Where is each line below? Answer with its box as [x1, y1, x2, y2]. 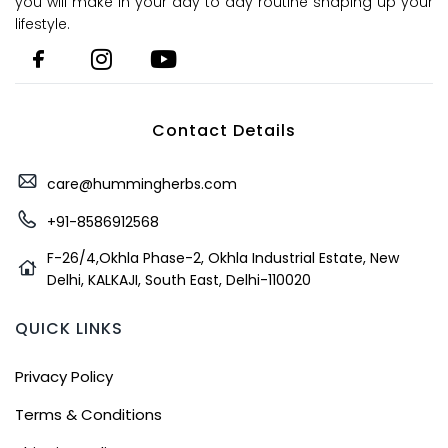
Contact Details [152, 119, 296, 143]
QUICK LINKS [15, 317, 123, 341]
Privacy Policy [15, 365, 113, 387]
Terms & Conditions [15, 403, 162, 425]
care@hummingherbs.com [46, 173, 237, 194]
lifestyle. [15, 14, 74, 35]
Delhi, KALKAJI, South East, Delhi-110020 [46, 270, 311, 291]
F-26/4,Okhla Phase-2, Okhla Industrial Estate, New [46, 248, 399, 269]
